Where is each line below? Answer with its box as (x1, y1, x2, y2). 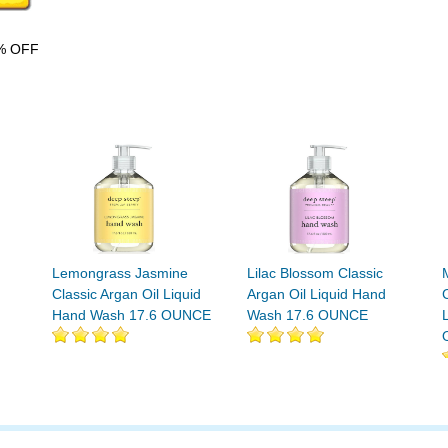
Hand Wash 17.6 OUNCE (52, 307, 211, 323)
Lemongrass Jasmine (52, 265, 188, 281)
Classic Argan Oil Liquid (52, 286, 201, 302)
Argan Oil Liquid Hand (247, 286, 386, 302)
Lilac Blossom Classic (247, 265, 383, 281)
